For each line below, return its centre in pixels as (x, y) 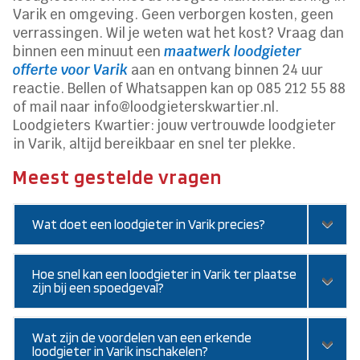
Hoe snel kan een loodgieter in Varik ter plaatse (165, 274)
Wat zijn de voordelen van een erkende (142, 337)
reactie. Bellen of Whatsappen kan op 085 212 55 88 (180, 88)
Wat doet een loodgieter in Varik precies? (149, 224)
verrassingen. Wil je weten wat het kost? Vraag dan (179, 33)
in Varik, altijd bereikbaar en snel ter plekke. (155, 143)
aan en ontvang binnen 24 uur (226, 70)
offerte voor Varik (71, 70)
